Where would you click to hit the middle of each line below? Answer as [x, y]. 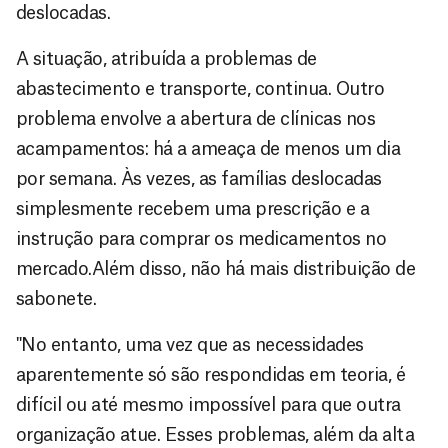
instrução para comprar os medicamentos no [201, 238]
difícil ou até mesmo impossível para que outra [208, 404]
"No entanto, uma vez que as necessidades [190, 344]
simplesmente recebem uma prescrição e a [193, 208]
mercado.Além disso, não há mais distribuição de [216, 268]
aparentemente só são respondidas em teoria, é [211, 374]
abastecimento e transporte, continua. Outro [200, 88]
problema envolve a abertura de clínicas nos [196, 118]
